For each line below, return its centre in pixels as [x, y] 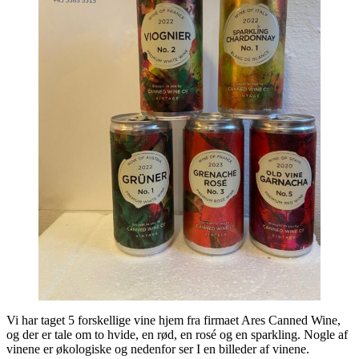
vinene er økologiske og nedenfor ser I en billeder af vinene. [158, 349]
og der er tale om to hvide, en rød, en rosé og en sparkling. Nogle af [177, 334]
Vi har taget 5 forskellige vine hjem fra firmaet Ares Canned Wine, [173, 320]
